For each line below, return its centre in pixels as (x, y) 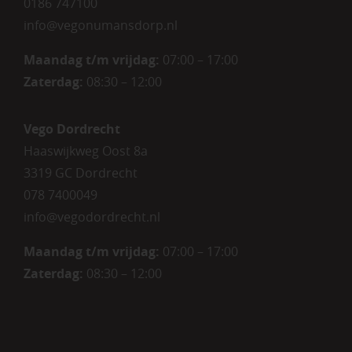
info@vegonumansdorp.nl (100, 25)
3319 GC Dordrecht (80, 172)
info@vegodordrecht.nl (92, 216)
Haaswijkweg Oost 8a (85, 150)
